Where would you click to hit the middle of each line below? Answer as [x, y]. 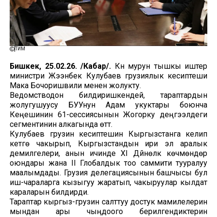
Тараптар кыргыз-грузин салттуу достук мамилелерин [108, 201]
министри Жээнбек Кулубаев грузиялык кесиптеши [108, 76]
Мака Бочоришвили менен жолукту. [75, 85]
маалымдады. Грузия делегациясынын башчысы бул [108, 172]
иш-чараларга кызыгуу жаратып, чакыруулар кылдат [108, 182]
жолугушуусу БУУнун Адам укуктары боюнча [108, 105]
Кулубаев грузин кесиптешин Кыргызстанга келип [108, 134]
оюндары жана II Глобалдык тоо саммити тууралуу [108, 163]
